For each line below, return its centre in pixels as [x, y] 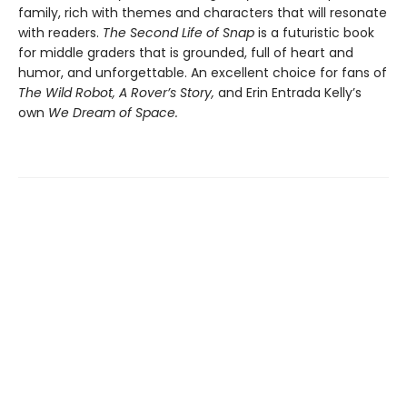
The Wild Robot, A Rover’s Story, [118, 92]
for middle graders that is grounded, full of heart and [186, 52]
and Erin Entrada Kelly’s [290, 92]
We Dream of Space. [113, 112]
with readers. [60, 32]
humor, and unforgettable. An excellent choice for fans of [203, 72]
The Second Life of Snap [180, 32]
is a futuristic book [316, 32]
